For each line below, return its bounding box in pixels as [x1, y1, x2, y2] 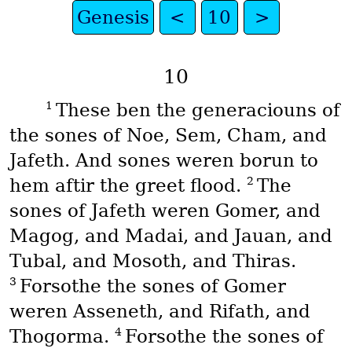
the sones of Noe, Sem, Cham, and [9, 125, 327, 146]
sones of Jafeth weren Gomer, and [9, 200, 321, 222]
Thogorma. [9, 326, 115, 347]
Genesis [76, 7, 149, 27]
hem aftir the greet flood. [9, 175, 247, 196]
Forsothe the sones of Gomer [19, 276, 286, 297]
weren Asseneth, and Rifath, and [9, 301, 310, 322]
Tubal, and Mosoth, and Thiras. [9, 251, 296, 272]
